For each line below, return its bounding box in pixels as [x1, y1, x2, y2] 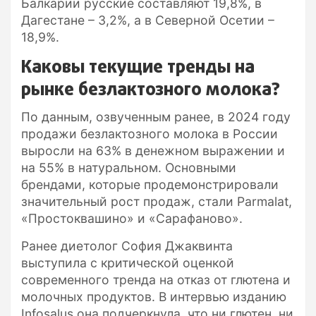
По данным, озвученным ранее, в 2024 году [21, 109, 291, 124]
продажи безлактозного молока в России [21, 126, 278, 141]
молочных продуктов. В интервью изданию [21, 288, 286, 304]
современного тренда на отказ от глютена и [21, 272, 291, 287]
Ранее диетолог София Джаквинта [21, 238, 233, 253]
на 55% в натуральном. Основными [21, 159, 236, 175]
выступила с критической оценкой [21, 255, 234, 270]
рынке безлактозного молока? [21, 76, 280, 104]
